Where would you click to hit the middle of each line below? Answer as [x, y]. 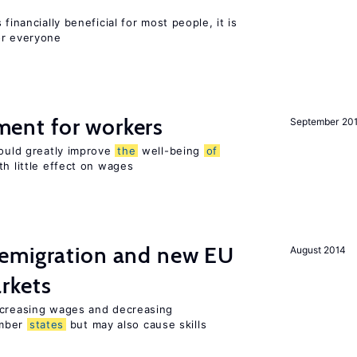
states [47, 324]
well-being [171, 151]
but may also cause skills [137, 324]
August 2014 [318, 250]
